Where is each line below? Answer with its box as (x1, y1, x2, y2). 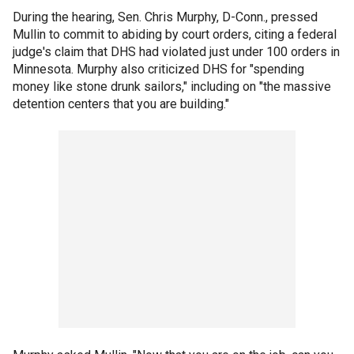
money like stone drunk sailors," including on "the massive (13, 78, 331, 94)
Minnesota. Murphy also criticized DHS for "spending (13, 61, 304, 77)
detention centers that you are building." (13, 96, 229, 111)
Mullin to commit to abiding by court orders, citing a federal (13, 26, 337, 42)
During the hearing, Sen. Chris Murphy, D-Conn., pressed (13, 9, 318, 24)
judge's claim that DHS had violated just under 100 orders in (13, 43, 340, 59)
